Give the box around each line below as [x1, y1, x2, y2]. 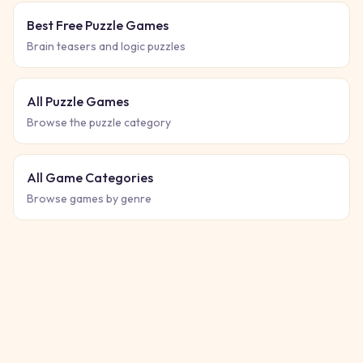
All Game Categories [27, 169, 153, 186]
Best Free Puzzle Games [27, 17, 169, 33]
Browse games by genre [27, 191, 152, 206]
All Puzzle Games [27, 93, 129, 109]
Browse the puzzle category [27, 115, 171, 130]
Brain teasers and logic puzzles [27, 39, 186, 53]
